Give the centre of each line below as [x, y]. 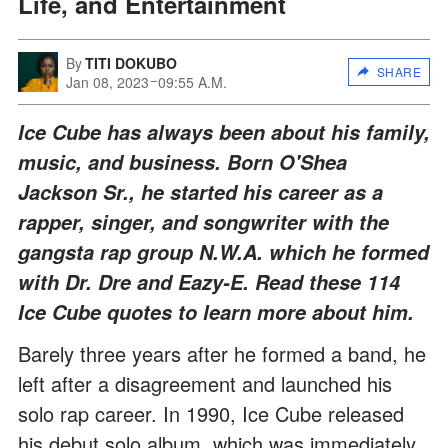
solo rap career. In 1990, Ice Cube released [211, 413]
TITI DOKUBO [131, 62]
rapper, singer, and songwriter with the [203, 221]
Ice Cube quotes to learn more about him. [216, 311]
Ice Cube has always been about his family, [224, 131]
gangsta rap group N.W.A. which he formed [223, 251]
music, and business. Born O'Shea [182, 161]
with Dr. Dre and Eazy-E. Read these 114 [209, 281]
